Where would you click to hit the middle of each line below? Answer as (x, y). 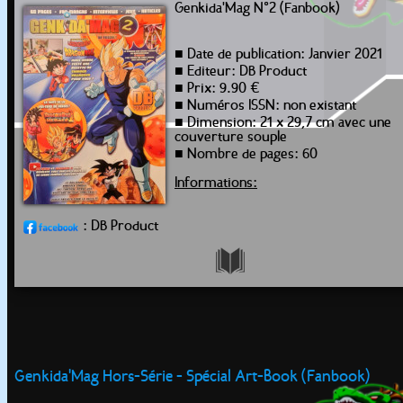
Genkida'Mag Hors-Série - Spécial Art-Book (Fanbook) (193, 377)
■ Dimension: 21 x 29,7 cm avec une (283, 123)
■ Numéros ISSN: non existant (265, 106)
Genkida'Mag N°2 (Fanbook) (257, 9)
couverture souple (231, 138)
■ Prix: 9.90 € (217, 89)
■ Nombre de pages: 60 (246, 155)
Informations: (216, 184)
